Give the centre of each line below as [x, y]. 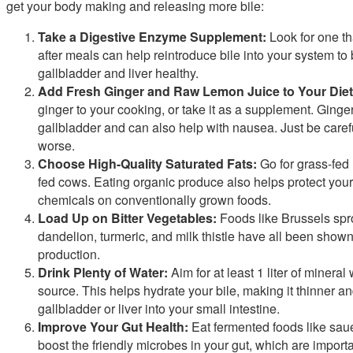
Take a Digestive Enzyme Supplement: [152, 36]
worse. [56, 145]
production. [69, 254]
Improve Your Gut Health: [113, 326]
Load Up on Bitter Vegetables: [127, 217]
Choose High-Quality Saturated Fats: [147, 163]
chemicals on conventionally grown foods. [154, 199]
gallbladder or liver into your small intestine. [159, 308]
